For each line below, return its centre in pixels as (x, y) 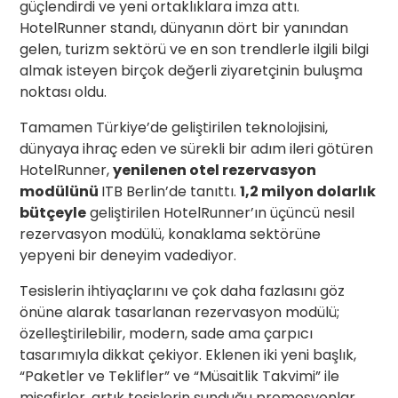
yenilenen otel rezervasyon (215, 170)
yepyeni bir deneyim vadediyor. (128, 255)
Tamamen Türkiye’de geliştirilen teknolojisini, (174, 127)
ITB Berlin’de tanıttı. (171, 191)
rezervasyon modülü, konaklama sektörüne (171, 234)
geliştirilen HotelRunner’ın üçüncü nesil (221, 212)
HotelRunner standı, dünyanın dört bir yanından (184, 28)
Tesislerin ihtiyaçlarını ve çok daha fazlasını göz (183, 291)
